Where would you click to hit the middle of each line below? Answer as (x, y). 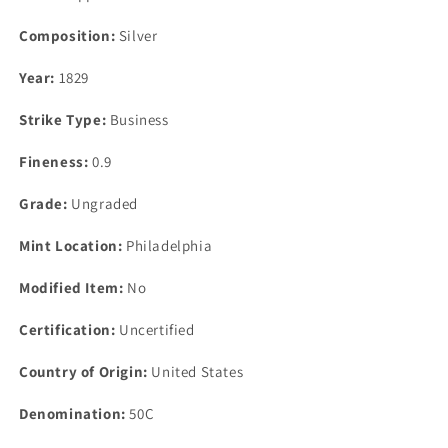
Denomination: (72, 413)
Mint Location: (71, 245)
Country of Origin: (83, 371)
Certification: (67, 329)
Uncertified (155, 329)
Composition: (67, 35)
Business (137, 119)
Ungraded (103, 203)
